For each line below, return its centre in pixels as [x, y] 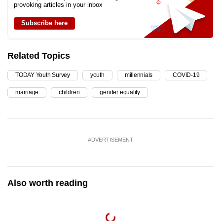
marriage [27, 92]
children [69, 92]
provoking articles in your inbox [58, 5]
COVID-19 [186, 75]
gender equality [120, 92]
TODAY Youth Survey [43, 75]
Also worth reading [48, 183]
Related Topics [39, 56]
